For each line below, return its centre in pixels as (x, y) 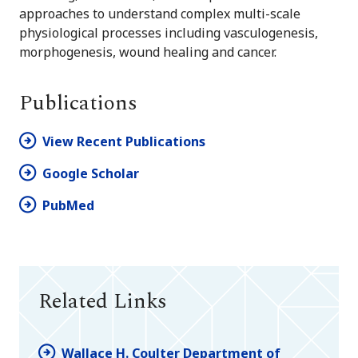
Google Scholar (91, 174)
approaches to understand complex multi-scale (160, 14)
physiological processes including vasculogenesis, (169, 33)
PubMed (68, 206)
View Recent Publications (124, 142)
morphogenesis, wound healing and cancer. (148, 52)
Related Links (103, 302)
